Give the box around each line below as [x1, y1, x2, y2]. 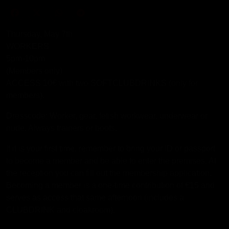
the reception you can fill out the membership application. [6, 169, 212, 177]
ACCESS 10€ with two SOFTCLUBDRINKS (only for [6, 79, 198, 87]
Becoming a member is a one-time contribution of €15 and [6, 181, 215, 190]
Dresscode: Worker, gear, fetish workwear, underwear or [6, 111, 208, 120]
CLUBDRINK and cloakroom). [6, 205, 115, 214]
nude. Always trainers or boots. [6, 124, 117, 132]
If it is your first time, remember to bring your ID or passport [6, 144, 215, 153]
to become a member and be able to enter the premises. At [6, 156, 216, 165]
